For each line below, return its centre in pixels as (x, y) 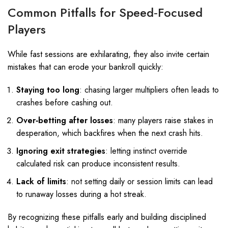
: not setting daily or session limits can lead (139, 181)
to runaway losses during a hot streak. (81, 194)
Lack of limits (41, 181)
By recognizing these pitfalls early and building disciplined (107, 217)
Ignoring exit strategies (61, 151)
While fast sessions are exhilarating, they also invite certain (108, 54)
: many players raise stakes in (163, 120)
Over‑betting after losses (65, 120)
